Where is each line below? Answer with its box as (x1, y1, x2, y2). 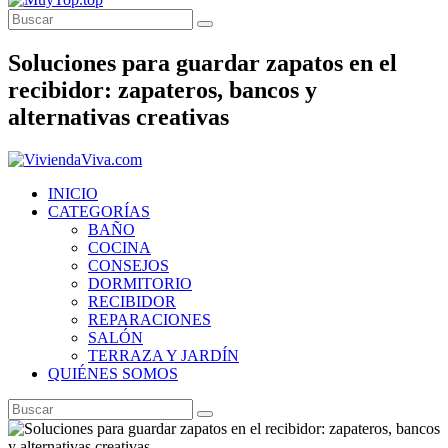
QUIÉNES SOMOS (48, 364, 178, 382)
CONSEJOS (88, 256, 169, 274)
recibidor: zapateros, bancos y (8, 76, 317, 103)
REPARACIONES (88, 310, 211, 328)
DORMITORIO (88, 274, 192, 292)
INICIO (48, 184, 98, 202)
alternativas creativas (8, 103, 229, 130)
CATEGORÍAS (48, 202, 150, 220)
